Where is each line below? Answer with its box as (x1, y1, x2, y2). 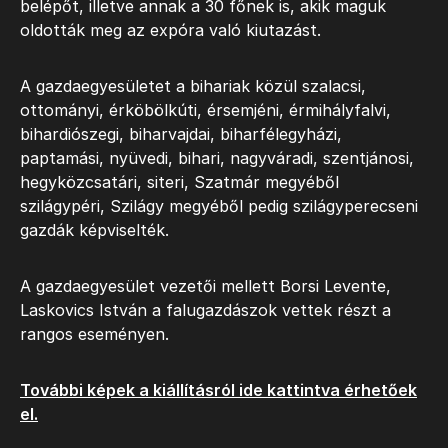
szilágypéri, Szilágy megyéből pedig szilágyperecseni (20, 196, 418, 216)
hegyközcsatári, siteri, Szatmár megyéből (20, 172, 339, 192)
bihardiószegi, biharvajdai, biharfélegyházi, (20, 124, 342, 144)
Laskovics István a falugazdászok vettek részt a (20, 300, 391, 320)
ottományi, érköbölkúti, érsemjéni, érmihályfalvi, (20, 100, 391, 120)
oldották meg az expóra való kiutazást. (20, 20, 321, 40)
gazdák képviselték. (20, 220, 169, 240)
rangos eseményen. (20, 324, 169, 344)
